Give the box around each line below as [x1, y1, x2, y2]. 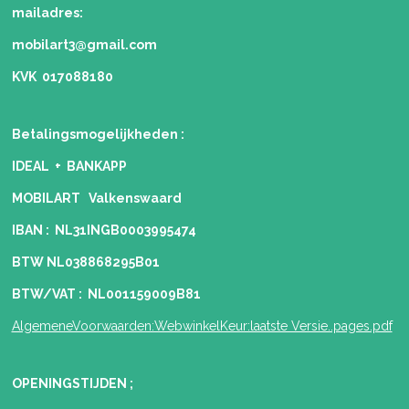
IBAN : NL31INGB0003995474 [11, 223, 196, 238]
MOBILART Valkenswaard [11, 191, 182, 206]
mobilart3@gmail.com [11, 37, 157, 53]
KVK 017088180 [11, 69, 113, 85]
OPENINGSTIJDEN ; [11, 376, 133, 392]
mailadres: [11, 5, 83, 21]
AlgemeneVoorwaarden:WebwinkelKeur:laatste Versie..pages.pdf [11, 319, 393, 334]
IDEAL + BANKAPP [11, 159, 130, 174]
